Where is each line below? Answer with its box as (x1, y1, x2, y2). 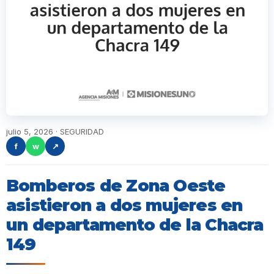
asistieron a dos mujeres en (6, 195, 243, 216)
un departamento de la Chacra (6, 215, 264, 235)
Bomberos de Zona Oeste (6, 176, 226, 196)
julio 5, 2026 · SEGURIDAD (6, 127, 104, 137)
